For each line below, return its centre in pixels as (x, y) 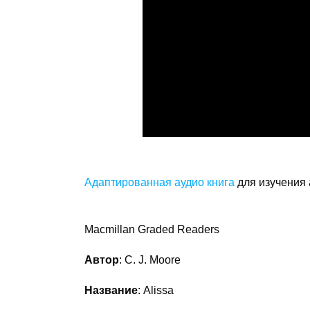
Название (111, 290)
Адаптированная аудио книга (159, 182)
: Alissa (156, 290)
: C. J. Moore (150, 259)
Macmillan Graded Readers (152, 229)
